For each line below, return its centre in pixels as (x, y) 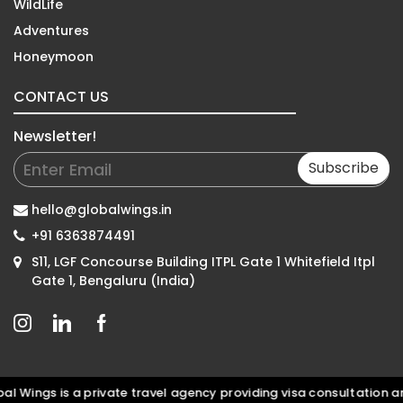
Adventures (51, 30)
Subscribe (344, 167)
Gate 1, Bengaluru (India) (113, 280)
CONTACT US (61, 96)
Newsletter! (55, 136)
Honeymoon (54, 56)
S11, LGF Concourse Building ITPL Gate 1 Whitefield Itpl (203, 261)
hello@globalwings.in (102, 209)
